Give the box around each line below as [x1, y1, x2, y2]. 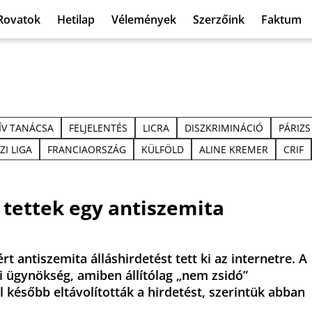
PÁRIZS [279, 121, 311, 134]
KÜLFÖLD [141, 143, 184, 156]
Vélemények [111, 11, 176, 27]
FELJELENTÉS [69, 121, 127, 134]
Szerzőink [193, 11, 244, 27]
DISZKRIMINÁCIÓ [185, 121, 263, 134]
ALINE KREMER [199, 143, 268, 156]
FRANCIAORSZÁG [47, 143, 126, 156]
